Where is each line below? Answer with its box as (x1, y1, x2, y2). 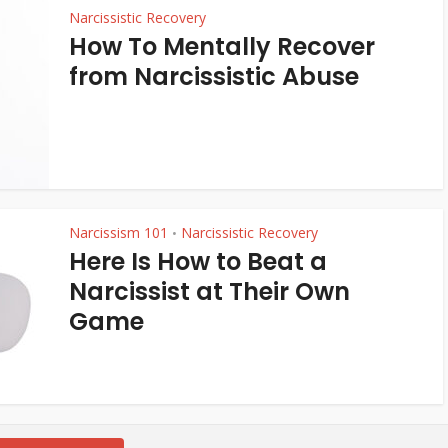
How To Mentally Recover (69, 30, 375, 63)
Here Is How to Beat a (69, 245, 327, 278)
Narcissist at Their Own (69, 275, 350, 308)
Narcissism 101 (69, 223, 168, 242)
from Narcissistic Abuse (69, 60, 359, 93)
